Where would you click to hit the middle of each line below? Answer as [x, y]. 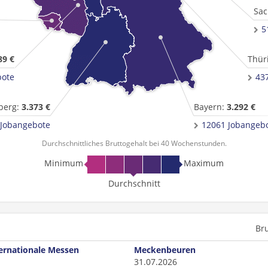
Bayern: [210, 107]
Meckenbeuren [165, 250]
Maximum [204, 163]
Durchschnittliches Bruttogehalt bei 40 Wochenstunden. [134, 143]
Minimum [64, 163]
